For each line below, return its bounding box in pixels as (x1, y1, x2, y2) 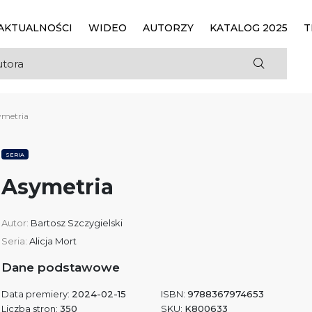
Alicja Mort (29, 235, 77, 247)
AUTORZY (143, 22, 194, 34)
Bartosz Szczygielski (30, 217, 123, 228)
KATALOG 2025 (210, 22, 288, 34)
